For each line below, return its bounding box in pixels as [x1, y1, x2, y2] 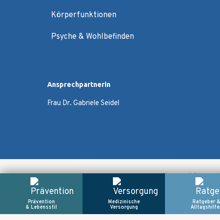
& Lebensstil [26, 204, 57, 211]
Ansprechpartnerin [47, 80, 110, 88]
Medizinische [108, 199, 140, 205]
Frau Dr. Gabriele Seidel [47, 98, 119, 108]
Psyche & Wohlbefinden [51, 32, 134, 42]
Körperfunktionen [51, 10, 116, 20]
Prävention [27, 199, 55, 205]
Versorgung [110, 204, 138, 211]
